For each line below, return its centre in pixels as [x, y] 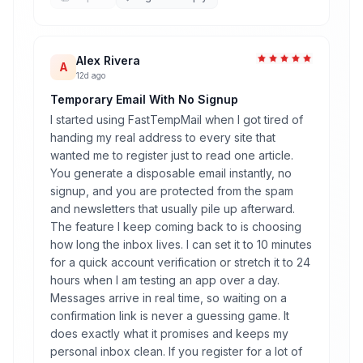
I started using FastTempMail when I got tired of [177, 120]
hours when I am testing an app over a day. [165, 280]
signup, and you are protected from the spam [172, 191]
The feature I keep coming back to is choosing [176, 226]
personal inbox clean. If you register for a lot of [176, 351]
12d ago [91, 75]
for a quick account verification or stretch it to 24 [180, 262]
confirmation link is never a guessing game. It [170, 316]
